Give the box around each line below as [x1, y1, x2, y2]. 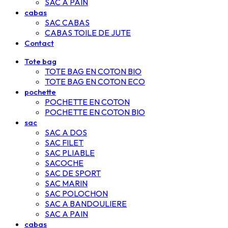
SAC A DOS [45, 127, 87, 137]
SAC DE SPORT [45, 168, 101, 178]
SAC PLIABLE [45, 148, 95, 158]
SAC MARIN [45, 178, 88, 188]
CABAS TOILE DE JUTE [45, 27, 131, 38]
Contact [24, 38, 54, 48]
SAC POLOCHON [45, 188, 108, 198]
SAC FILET [45, 137, 83, 148]
